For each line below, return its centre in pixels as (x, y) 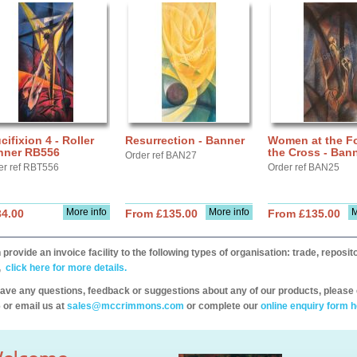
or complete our (222, 306)
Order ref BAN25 (304, 167)
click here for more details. (65, 268)
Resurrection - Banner (185, 140)
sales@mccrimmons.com (126, 306)
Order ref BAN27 (161, 155)
